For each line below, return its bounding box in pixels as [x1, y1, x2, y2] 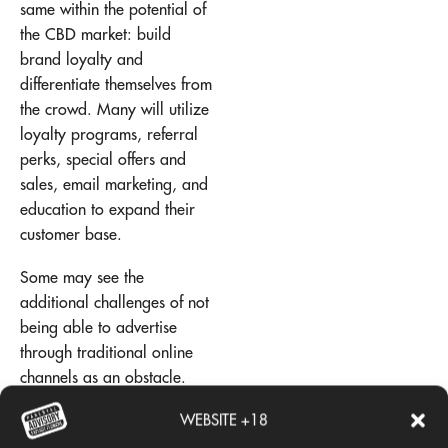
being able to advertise [20, 317, 177, 338]
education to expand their [20, 198, 195, 219]
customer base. [20, 223, 122, 244]
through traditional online [20, 342, 193, 363]
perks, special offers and [20, 148, 186, 169]
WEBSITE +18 [180, 410, 268, 430]
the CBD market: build [20, 23, 171, 44]
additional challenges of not [20, 292, 209, 313]
